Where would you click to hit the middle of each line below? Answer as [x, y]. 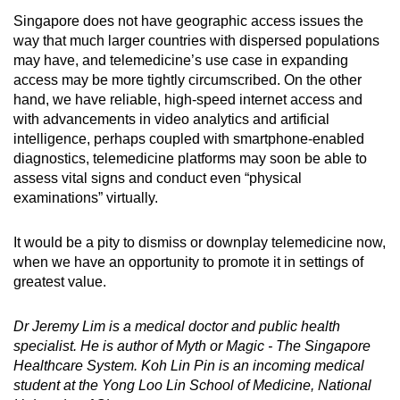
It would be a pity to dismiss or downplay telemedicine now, [200, 242]
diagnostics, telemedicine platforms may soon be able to [190, 158]
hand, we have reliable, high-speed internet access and [188, 99]
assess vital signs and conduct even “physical [158, 178]
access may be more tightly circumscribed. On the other [187, 79]
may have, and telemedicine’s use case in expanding [181, 60]
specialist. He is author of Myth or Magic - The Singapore [192, 346]
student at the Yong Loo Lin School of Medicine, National [192, 385]
